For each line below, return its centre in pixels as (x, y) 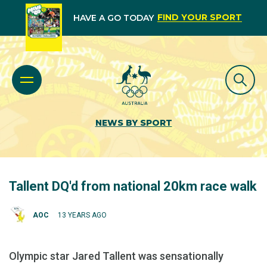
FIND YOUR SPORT (199, 17)
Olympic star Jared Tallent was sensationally (116, 256)
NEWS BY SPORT (133, 123)
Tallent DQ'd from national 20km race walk (133, 186)
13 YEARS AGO (82, 215)
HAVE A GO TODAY (113, 18)
